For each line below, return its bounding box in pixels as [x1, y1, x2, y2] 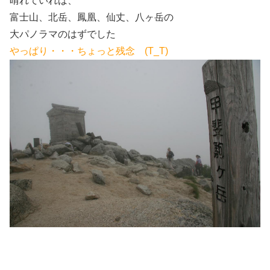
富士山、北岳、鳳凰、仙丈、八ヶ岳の [10, 12, 174, 23]
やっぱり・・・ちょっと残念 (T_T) [10, 46, 168, 57]
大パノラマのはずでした [10, 29, 116, 40]
